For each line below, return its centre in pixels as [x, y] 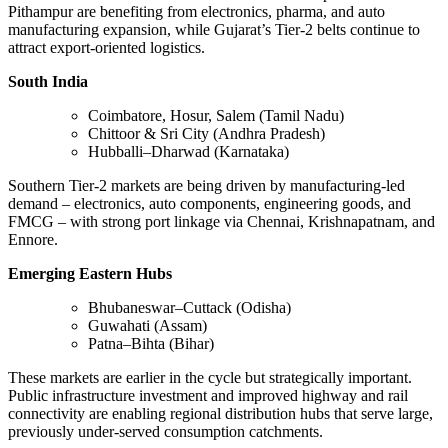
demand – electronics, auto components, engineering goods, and [209, 203]
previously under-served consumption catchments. [165, 431]
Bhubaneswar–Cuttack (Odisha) [189, 307]
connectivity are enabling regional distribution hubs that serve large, [220, 413]
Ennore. [33, 239]
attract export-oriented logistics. [106, 47]
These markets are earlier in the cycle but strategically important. [210, 377]
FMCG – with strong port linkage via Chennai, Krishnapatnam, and [221, 221]
